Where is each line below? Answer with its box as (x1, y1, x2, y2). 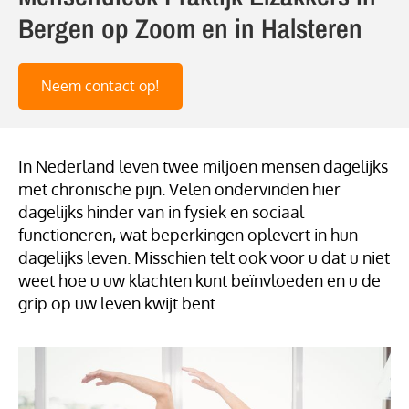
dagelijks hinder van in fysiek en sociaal (18, 202, 304, 222)
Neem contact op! (41, 77, 160, 95)
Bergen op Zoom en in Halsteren (18, 10, 362, 47)
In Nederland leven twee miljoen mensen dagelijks (18, 156, 388, 176)
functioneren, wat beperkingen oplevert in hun (18, 225, 358, 245)
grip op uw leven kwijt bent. (18, 293, 219, 313)
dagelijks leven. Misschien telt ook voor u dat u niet (18, 247, 390, 267)
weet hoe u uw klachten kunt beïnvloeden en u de (18, 270, 381, 290)
